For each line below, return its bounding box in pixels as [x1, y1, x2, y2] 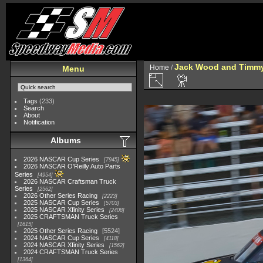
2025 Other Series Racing [23, 227, 98, 234]
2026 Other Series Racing [23, 192, 98, 199]
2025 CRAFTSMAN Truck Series [23, 213, 119, 220]
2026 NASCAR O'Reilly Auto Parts [23, 163, 121, 170]
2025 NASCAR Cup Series [23, 199, 100, 206]
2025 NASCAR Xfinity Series [23, 206, 105, 213]
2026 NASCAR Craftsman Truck [23, 178, 117, 185]
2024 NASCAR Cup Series [23, 234, 100, 241]
